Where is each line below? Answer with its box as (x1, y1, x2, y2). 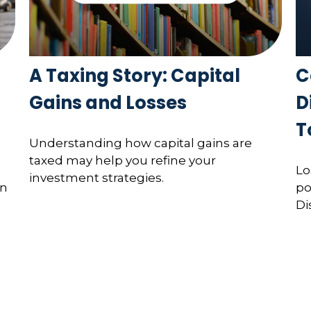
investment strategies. (29, 170, 165, 185)
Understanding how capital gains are (29, 135, 253, 150)
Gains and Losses (29, 90, 187, 116)
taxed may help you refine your (29, 153, 217, 167)
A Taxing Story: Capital (29, 63, 241, 89)
